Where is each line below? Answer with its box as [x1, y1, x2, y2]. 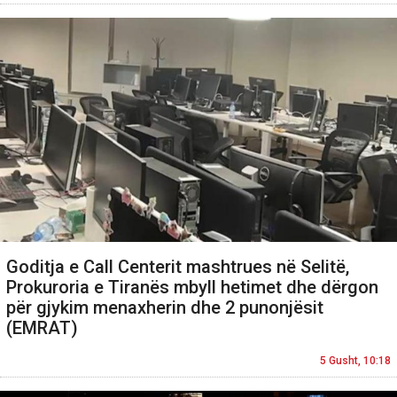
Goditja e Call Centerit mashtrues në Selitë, [6, 256, 349, 278]
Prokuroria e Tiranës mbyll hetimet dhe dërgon [6, 276, 378, 299]
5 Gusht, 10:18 [320, 354, 391, 368]
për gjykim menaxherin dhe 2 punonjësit [6, 297, 323, 319]
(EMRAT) [6, 317, 78, 339]
